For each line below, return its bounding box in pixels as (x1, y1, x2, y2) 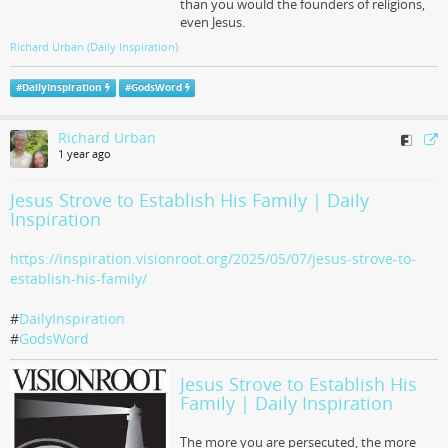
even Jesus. (180, 13, 245, 31)
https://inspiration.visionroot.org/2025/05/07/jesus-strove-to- (10, 249, 416, 268)
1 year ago (58, 146, 111, 161)
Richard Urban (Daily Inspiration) (10, 39, 178, 54)
